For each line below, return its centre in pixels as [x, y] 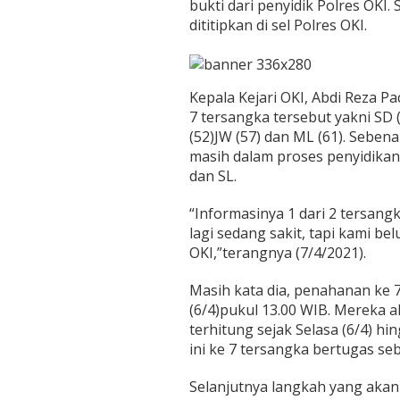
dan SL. [212, 176]
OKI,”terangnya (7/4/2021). [277, 253]
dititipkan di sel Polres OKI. [278, 25]
